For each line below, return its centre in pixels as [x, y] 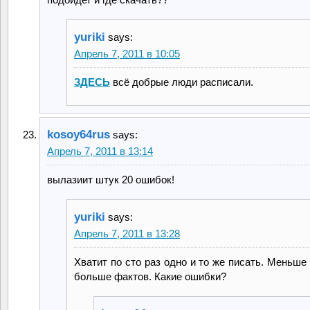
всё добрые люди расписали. [182, 82]
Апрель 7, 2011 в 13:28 [127, 233]
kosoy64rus [79, 134]
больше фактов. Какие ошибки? [150, 276]
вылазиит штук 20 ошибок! [111, 179]
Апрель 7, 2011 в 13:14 [100, 151]
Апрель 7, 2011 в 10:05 [127, 53]
